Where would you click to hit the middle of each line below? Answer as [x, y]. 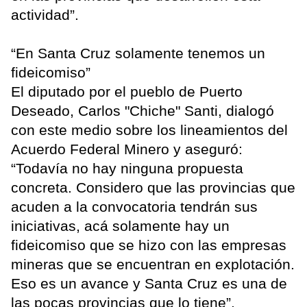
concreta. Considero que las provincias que [153, 188]
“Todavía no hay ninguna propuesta [127, 169]
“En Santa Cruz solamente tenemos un [138, 53]
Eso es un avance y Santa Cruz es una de [149, 284]
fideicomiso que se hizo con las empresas [149, 245]
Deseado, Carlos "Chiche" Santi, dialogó [143, 111]
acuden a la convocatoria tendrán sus [134, 207]
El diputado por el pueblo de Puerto [127, 92]
